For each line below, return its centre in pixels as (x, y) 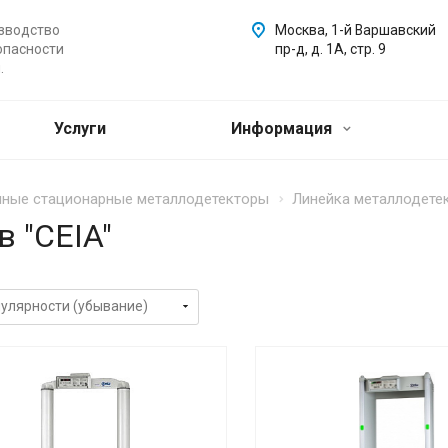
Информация (283, 128)
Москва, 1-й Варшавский (355, 30)
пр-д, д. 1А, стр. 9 (330, 49)
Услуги (80, 128)
